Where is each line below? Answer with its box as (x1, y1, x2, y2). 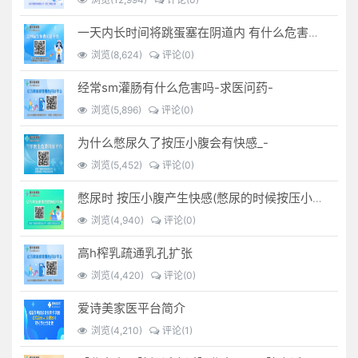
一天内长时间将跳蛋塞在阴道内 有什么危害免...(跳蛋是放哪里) (308, 25, 319, 39)
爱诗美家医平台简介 (78, 300, 186, 316)
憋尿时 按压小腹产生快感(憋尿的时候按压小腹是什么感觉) (312, 190, 323, 205)
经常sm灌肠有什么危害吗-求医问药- (78, 79, 274, 95)
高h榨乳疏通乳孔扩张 (78, 245, 193, 261)
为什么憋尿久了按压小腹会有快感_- (78, 134, 269, 150)
